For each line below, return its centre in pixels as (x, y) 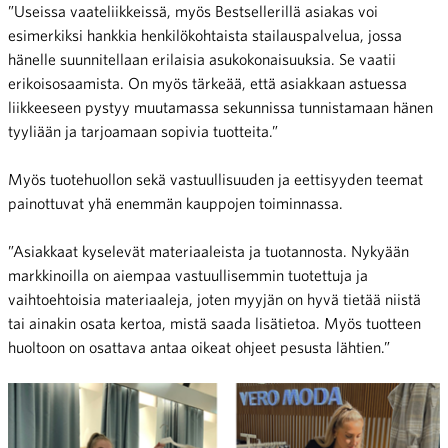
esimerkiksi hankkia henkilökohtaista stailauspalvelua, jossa (205, 35)
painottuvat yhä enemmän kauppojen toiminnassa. (175, 203)
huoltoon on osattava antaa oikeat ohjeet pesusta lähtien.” (199, 347)
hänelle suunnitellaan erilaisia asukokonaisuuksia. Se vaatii (202, 59)
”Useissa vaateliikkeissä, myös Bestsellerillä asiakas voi (193, 11)
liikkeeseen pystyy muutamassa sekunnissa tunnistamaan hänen (220, 107)
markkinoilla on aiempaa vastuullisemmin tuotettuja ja (188, 275)
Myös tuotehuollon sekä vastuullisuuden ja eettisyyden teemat (215, 179)
